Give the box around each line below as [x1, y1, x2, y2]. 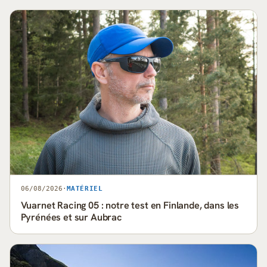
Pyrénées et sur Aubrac [20, 210, 123, 223]
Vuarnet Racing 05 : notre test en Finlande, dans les [20, 198, 240, 212]
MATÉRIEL [66, 184, 103, 192]
